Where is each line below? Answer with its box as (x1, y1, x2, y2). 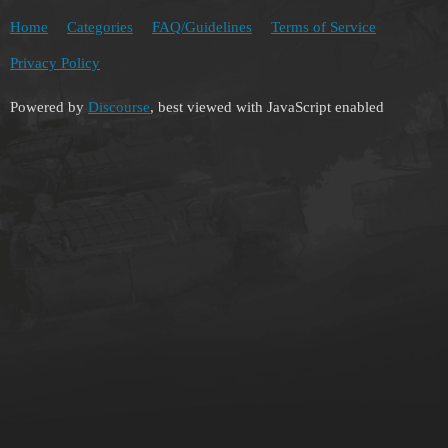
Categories (67, 19, 133, 36)
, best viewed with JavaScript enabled (150, 98, 384, 115)
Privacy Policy (10, 55, 100, 72)
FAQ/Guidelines (152, 19, 252, 36)
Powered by (10, 98, 88, 115)
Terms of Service (271, 19, 376, 36)
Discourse (88, 98, 150, 115)
